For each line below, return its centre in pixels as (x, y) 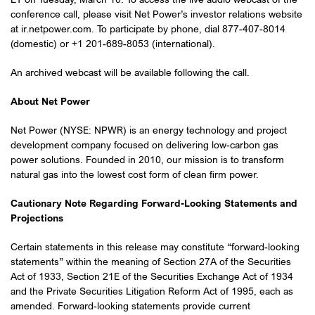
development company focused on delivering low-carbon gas (144, 145)
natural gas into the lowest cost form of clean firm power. (135, 174)
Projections (37, 218)
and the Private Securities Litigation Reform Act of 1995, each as (152, 291)
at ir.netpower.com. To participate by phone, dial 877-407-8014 (148, 29)
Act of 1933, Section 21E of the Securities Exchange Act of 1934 (152, 276)
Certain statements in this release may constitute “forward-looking (155, 247)
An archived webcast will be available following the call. (130, 72)
